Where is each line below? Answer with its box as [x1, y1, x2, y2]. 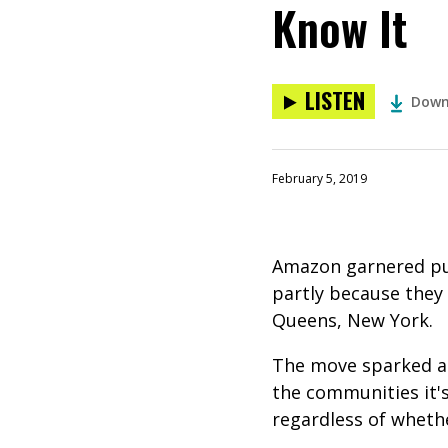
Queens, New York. [272, 308, 433, 332]
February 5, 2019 [272, 170, 367, 187]
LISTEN [305, 84, 365, 116]
